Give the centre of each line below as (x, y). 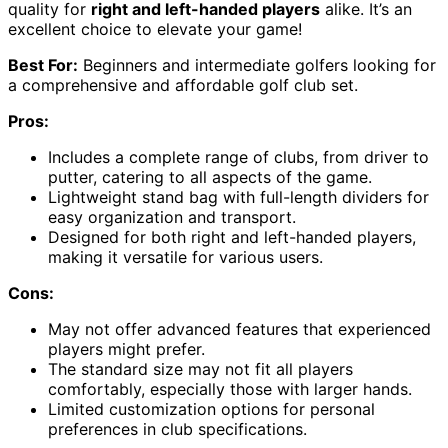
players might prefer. (126, 349)
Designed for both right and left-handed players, (232, 237)
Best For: (43, 65)
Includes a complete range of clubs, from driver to (238, 157)
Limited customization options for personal (211, 409)
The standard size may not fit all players (200, 369)
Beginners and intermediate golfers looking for (257, 65)
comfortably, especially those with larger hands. (230, 389)
